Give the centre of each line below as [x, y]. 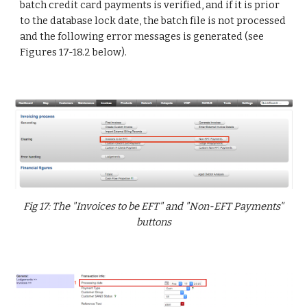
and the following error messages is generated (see [142, 36]
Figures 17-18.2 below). [74, 52]
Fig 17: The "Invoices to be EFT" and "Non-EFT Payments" [153, 206]
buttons [153, 222]
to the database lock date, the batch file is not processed [153, 21]
